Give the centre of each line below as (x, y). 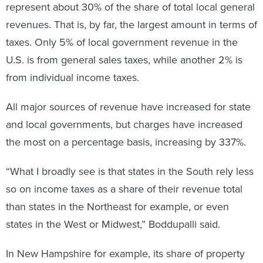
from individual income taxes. (73, 77)
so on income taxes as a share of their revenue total (124, 189)
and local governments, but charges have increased (124, 124)
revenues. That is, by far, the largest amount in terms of (131, 25)
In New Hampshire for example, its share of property (125, 254)
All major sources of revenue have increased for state (128, 107)
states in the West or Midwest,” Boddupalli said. (113, 224)
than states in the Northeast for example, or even (117, 207)
